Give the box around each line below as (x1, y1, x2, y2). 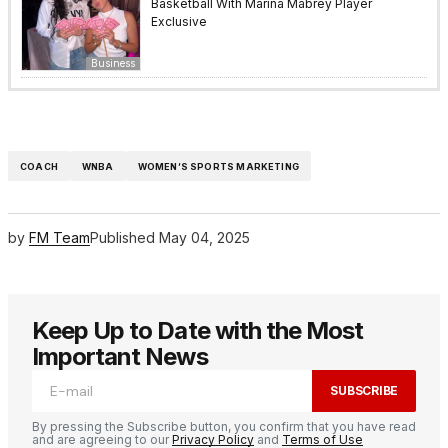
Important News (32, 341, 208, 371)
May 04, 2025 (159, 229, 250, 247)
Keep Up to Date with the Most (32, 315, 364, 345)
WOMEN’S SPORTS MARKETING (137, 160, 299, 172)
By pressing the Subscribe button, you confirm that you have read (32, 418, 416, 434)
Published (90, 229, 155, 247)
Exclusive (151, 14, 207, 30)
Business (91, 57, 135, 70)
